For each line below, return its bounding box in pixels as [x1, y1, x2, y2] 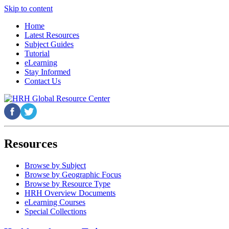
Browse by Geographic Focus [25, 170, 121, 179]
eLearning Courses [25, 197, 85, 207]
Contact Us [25, 77, 61, 85]
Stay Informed [25, 67, 71, 76]
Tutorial [25, 49, 50, 58]
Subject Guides [25, 40, 74, 49]
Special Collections [25, 207, 86, 216]
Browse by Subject [25, 161, 86, 170]
